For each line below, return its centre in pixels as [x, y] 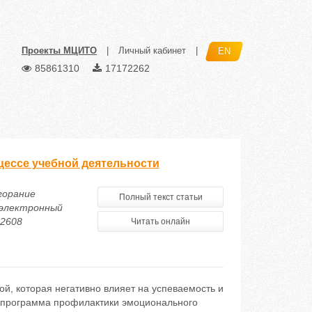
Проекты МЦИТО [59, 51]
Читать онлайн [161, 221]
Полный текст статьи [161, 197]
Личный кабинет [152, 51]
